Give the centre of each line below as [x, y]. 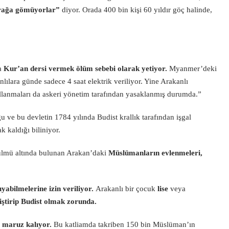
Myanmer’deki [192, 68]
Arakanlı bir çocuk [127, 189]
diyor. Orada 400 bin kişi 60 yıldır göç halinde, [137, 10]
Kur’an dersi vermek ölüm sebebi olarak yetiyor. [85, 68]
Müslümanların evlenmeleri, [155, 153]
